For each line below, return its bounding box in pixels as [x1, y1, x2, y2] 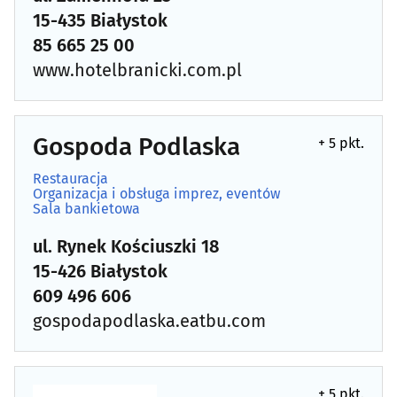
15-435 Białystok [33, 9, 167, 31]
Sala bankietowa [33, 199, 140, 217]
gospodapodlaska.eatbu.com [33, 309, 266, 331]
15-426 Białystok [33, 260, 167, 282]
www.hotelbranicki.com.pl [33, 58, 242, 81]
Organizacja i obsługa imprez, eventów [33, 184, 280, 202]
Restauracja [33, 169, 108, 187]
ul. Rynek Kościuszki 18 [33, 235, 219, 257]
